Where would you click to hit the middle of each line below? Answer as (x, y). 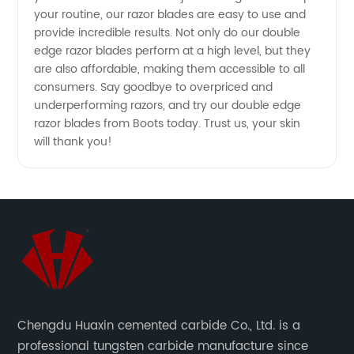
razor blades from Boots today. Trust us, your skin (168, 124)
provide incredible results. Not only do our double (168, 33)
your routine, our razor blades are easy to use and (170, 15)
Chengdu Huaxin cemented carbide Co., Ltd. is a (159, 326)
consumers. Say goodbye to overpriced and (154, 88)
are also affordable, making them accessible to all (170, 70)
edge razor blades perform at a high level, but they (173, 51)
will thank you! (73, 142)
